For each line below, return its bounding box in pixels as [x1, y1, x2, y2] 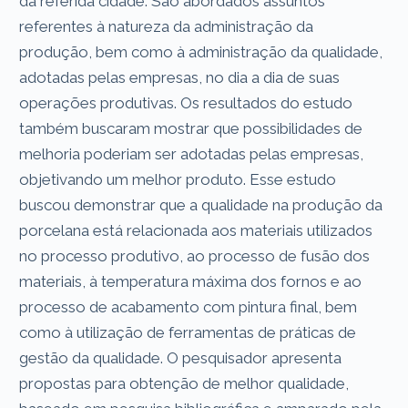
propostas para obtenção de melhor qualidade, [19, 373, 350, 393]
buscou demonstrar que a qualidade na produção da [19, 195, 383, 214]
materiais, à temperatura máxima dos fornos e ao [19, 271, 362, 291]
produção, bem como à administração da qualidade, [19, 42, 383, 61]
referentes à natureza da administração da [19, 16, 314, 36]
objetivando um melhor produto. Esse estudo [19, 169, 337, 189]
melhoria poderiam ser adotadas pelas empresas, [19, 144, 364, 163]
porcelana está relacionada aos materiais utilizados [19, 220, 373, 240]
